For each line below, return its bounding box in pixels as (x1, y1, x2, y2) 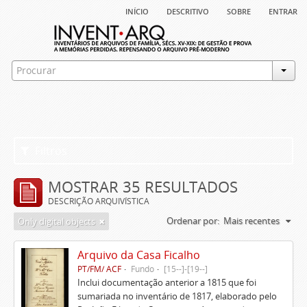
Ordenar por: (167, 214, 219, 227)
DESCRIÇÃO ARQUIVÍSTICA (48, 195, 149, 207)
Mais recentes (223, 214, 280, 227)
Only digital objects (18, 215, 95, 228)
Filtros (32, 143, 68, 158)
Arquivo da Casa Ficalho (77, 247, 200, 262)
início (125, 3, 149, 18)
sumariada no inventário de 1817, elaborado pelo (77, 290, 277, 302)
